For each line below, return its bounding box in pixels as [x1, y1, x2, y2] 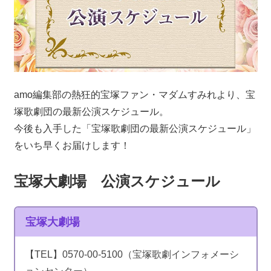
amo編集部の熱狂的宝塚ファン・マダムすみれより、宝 [13, 90, 255, 100]
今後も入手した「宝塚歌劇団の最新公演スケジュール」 [13, 123, 256, 134]
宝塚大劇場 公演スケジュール [13, 173, 220, 190]
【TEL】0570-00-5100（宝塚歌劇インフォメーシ [24, 249, 239, 260]
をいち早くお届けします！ [13, 140, 130, 151]
